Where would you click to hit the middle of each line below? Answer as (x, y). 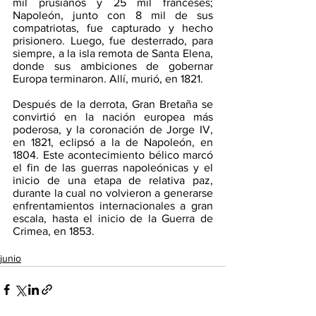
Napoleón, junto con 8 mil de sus (113, 15)
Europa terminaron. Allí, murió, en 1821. (109, 78)
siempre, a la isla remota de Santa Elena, (113, 53)
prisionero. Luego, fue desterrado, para (113, 40)
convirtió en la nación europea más (113, 116)
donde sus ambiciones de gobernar (113, 66)
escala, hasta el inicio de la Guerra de (113, 218)
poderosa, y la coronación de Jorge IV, (113, 129)
